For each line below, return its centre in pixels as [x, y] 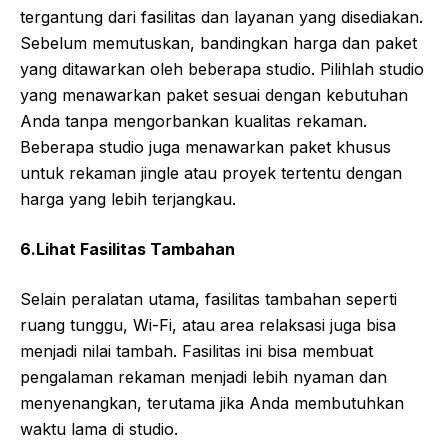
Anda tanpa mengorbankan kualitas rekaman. [193, 120]
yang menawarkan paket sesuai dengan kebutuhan [214, 94]
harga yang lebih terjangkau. [128, 198]
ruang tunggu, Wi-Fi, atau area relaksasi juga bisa [208, 324]
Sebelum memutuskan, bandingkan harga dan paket [218, 42]
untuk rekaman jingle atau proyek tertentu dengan [211, 172]
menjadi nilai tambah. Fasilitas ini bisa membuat [196, 350]
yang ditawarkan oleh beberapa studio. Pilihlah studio [222, 68]
